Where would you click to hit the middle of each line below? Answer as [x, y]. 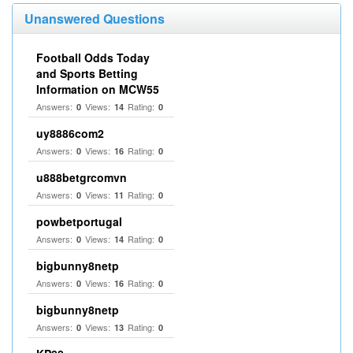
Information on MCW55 [98, 89]
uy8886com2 [70, 133]
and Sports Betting [87, 73]
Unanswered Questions [95, 19]
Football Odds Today [93, 58]
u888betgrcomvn [82, 177]
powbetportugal [79, 221]
